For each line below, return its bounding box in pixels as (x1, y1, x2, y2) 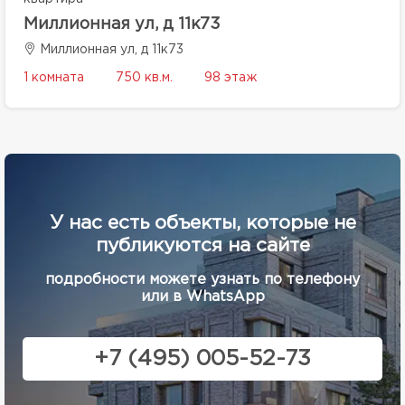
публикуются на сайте (95, 238, 310, 254)
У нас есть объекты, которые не (49, 215, 356, 231)
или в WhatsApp (140, 290, 265, 304)
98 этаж (204, 72, 257, 83)
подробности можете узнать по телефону (45, 273, 360, 287)
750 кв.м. (116, 72, 173, 83)
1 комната (24, 72, 84, 83)
